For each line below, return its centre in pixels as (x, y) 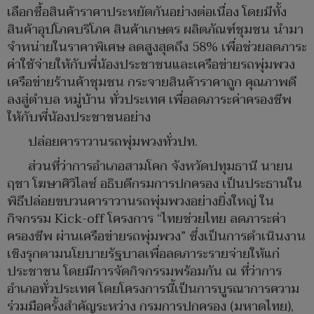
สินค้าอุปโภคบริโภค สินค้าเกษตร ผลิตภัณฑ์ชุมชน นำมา (155, 30)
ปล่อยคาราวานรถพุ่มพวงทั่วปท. (113, 142)
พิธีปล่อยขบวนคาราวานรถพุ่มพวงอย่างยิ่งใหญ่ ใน (141, 202)
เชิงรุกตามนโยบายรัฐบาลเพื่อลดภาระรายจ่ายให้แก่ (143, 254)
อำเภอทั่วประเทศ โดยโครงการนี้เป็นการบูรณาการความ (153, 289)
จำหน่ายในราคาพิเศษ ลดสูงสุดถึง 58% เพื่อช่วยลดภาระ (157, 48)
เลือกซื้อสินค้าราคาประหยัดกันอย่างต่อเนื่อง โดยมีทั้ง (147, 13)
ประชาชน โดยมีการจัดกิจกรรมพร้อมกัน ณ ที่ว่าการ (144, 272)
